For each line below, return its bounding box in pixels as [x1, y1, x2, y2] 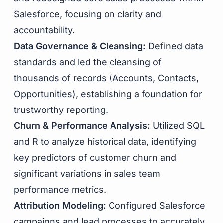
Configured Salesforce [106, 200, 205, 211]
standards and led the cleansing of [14, 57, 162, 67]
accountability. [14, 25, 75, 35]
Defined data [146, 41, 203, 51]
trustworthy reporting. [14, 105, 108, 115]
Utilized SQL [150, 120, 205, 131]
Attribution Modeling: [14, 200, 106, 211]
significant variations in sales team [14, 168, 160, 179]
